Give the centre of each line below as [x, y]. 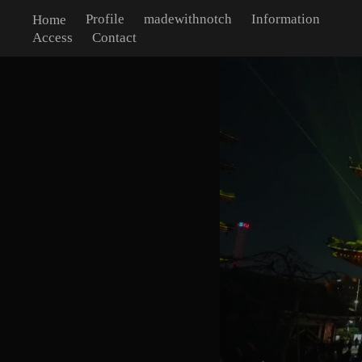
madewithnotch [188, 19]
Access [53, 37]
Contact [115, 37]
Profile [105, 19]
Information [286, 19]
